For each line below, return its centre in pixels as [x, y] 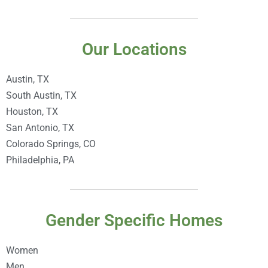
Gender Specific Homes [134, 220]
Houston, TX [32, 112]
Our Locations [134, 49]
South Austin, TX [41, 95]
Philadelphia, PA [40, 160]
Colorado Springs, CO [51, 144]
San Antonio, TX [40, 128]
